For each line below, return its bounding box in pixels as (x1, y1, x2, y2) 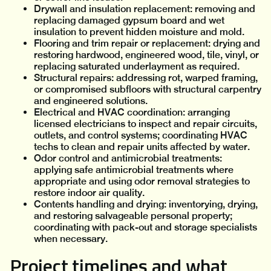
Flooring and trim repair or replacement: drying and (34, 38, 260, 50)
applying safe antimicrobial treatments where (34, 164, 233, 176)
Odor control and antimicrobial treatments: (34, 152, 222, 165)
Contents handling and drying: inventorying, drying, (34, 198, 258, 211)
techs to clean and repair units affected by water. (34, 141, 250, 153)
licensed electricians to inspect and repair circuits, (34, 118, 257, 130)
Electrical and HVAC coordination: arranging (34, 106, 230, 119)
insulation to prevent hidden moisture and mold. (34, 26, 244, 38)
